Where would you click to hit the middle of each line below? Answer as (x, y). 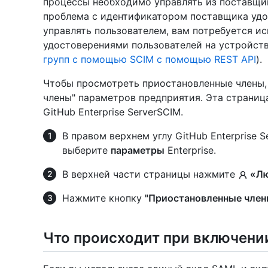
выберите (86, 150)
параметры (138, 150)
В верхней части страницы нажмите (150, 174)
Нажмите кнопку (103, 198)
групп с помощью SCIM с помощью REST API (150, 59)
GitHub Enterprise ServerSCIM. (113, 112)
